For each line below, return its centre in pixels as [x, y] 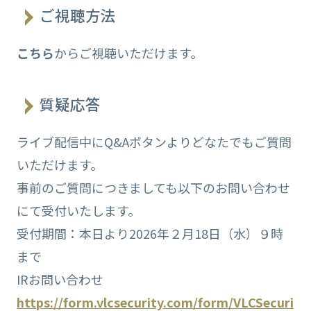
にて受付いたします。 [78, 210]
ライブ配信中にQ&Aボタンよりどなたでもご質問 [154, 141]
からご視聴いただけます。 [128, 52]
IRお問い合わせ [66, 279]
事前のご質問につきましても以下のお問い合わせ [153, 187]
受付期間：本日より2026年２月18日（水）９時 [150, 233]
